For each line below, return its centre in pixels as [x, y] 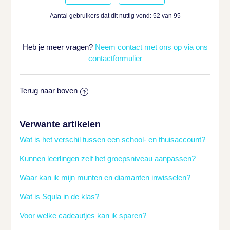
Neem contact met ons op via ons [151, 47]
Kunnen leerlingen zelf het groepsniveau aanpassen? [108, 159]
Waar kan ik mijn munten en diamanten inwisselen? [105, 178]
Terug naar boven [49, 91]
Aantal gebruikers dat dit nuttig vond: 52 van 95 [115, 16]
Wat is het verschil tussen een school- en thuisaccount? [113, 140]
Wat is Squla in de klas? [60, 197]
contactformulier [115, 59]
